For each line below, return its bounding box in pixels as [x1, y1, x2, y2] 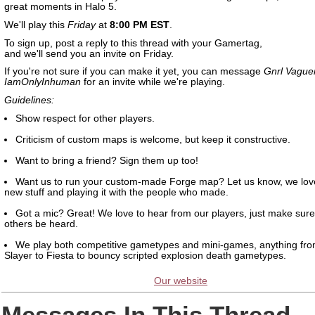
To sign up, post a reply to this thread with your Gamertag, [4, 37, 262, 49]
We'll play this [4, 19, 67, 30]
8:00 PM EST [110, 19, 169, 30]
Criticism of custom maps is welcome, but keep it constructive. [15, 134, 290, 145]
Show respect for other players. [15, 112, 155, 124]
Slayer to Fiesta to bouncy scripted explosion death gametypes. [4, 250, 286, 261]
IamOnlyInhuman [4, 77, 81, 88]
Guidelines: [4, 95, 54, 105]
